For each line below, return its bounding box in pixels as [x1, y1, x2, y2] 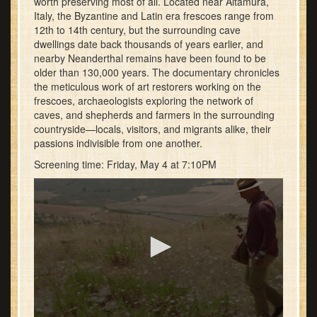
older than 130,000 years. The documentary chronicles [34, 64, 279, 79]
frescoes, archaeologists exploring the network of [34, 93, 253, 108]
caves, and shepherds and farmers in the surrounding [34, 107, 275, 122]
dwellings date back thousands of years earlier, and [34, 36, 263, 51]
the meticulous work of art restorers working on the [34, 79, 261, 93]
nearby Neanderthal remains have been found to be [34, 50, 266, 65]
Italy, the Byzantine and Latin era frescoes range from [34, 8, 274, 23]
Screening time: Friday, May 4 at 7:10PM [34, 156, 217, 171]
